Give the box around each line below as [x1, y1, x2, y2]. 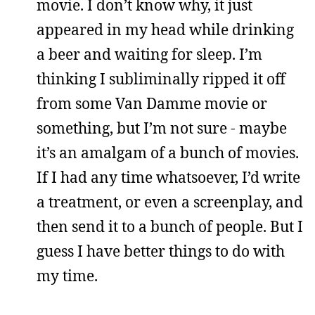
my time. [37, 266, 98, 285]
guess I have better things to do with [37, 241, 285, 261]
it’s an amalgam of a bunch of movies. [37, 143, 299, 162]
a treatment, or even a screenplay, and [37, 192, 303, 212]
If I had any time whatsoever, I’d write [37, 167, 300, 187]
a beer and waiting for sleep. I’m [37, 44, 262, 64]
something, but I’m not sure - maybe [37, 118, 287, 138]
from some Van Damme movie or [37, 94, 267, 113]
